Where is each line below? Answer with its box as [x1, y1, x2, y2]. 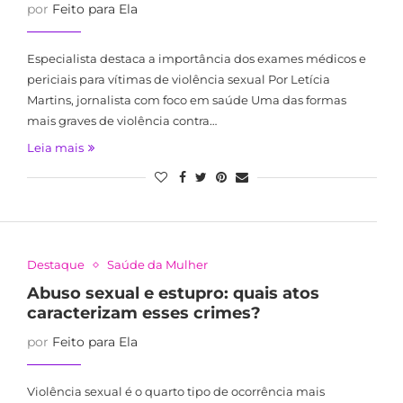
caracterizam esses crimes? [26, 303, 261, 323]
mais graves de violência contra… [26, 113, 217, 128]
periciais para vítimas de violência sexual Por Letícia [26, 72, 330, 86]
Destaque [26, 257, 85, 272]
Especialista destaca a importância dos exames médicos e [26, 51, 366, 66]
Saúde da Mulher [106, 257, 208, 272]
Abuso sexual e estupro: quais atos [26, 283, 319, 303]
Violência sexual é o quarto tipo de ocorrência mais [26, 384, 325, 399]
